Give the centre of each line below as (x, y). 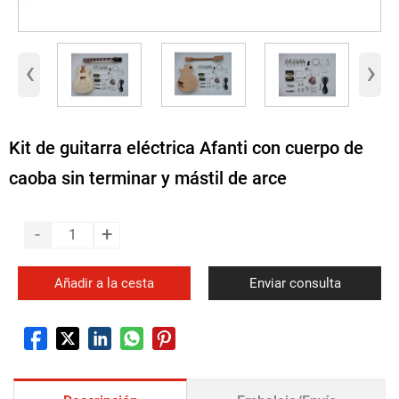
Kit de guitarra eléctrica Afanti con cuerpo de (186, 147)
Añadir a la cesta (104, 284)
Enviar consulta (295, 284)
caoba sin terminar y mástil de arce (148, 178)
